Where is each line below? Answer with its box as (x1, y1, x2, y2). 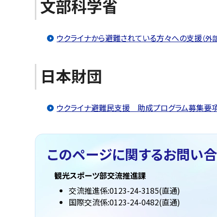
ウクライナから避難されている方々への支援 (57, 32, 202, 44)
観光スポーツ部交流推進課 (54, 170, 146, 181)
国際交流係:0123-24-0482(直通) (69, 196, 180, 208)
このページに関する (47, 144, 163, 164)
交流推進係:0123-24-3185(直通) (69, 185, 180, 197)
